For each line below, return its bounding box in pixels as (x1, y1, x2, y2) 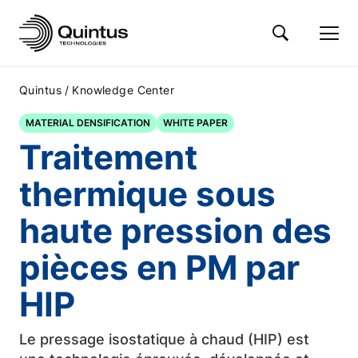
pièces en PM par (19, 247, 300, 288)
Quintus (19, 83, 62, 97)
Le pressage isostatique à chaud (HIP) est (19, 331, 309, 348)
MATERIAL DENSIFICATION (26, 117, 150, 129)
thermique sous (19, 173, 276, 214)
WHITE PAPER (163, 117, 228, 129)
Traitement (19, 137, 197, 177)
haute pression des (19, 210, 332, 251)
